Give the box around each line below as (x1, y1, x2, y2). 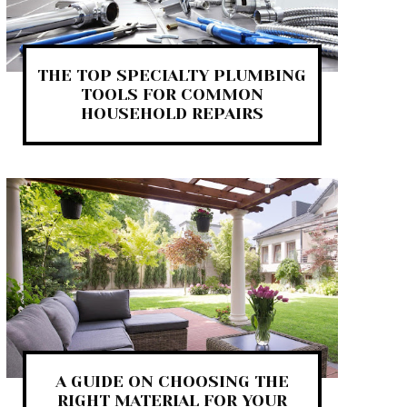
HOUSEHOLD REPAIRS (80, 104, 263, 124)
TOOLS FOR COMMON (80, 85, 263, 104)
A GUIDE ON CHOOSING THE (55, 372, 289, 391)
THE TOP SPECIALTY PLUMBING (37, 66, 307, 85)
